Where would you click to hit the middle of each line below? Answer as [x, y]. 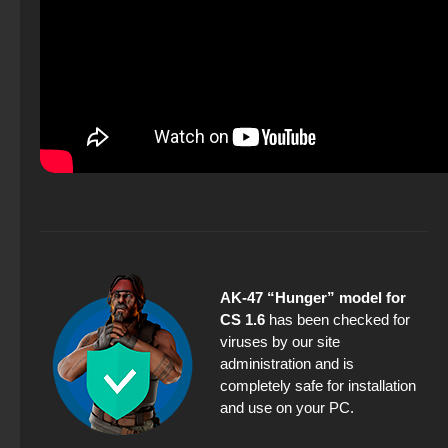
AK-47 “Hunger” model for [313, 298]
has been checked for [337, 320]
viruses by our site [280, 342]
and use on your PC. [287, 408]
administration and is [287, 364]
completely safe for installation [318, 386]
